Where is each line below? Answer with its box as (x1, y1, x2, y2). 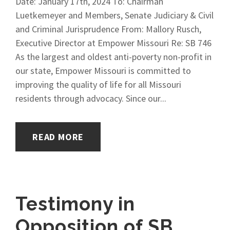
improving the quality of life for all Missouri (15, 79, 181, 90)
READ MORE (32, 131, 84, 143)
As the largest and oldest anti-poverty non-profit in (15, 51, 212, 63)
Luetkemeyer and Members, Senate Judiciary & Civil (15, 9, 214, 21)
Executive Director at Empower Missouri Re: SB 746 (15, 37, 212, 49)
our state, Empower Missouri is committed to (15, 65, 191, 76)
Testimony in (15, 193, 135, 215)
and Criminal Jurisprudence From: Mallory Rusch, (15, 23, 201, 35)
